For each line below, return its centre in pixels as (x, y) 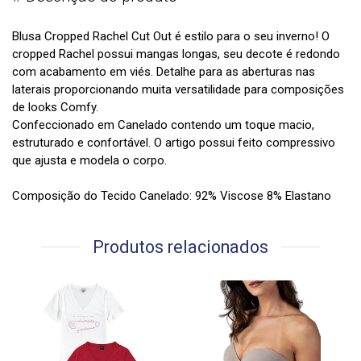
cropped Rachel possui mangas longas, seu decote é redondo (176, 54)
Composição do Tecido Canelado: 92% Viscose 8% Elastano (172, 196)
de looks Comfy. (55, 108)
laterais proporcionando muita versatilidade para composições (178, 90)
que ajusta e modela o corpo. (89, 161)
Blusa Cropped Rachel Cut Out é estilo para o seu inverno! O (171, 37)
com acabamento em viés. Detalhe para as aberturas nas (164, 72)
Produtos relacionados (180, 247)
